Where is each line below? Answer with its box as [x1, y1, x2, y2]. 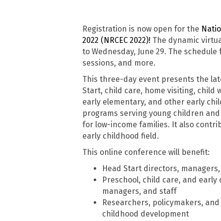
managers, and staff [102, 186, 177, 196]
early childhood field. [82, 131, 159, 141]
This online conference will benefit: [82, 147, 210, 157]
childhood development [102, 209, 189, 219]
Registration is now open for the [82, 24, 199, 34]
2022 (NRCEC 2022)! [82, 36, 150, 45]
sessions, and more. [82, 58, 155, 68]
